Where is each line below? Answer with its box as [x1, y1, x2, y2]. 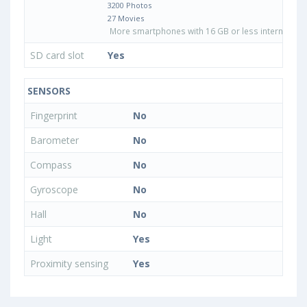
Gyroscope [30, 183, 81, 197]
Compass [30, 158, 75, 172]
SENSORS [25, 84, 71, 98]
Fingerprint [30, 109, 80, 123]
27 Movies [108, 13, 144, 24]
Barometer [30, 134, 82, 147]
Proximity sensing [30, 257, 111, 271]
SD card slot [30, 49, 87, 62]
